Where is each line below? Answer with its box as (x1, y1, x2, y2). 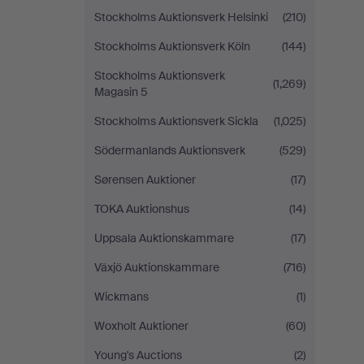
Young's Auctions (94, 348, 182, 362)
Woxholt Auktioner (94, 318, 188, 333)
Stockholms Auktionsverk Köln (94, 39, 250, 54)
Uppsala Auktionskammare (94, 231, 234, 245)
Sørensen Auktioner (94, 172, 196, 187)
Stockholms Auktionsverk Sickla (94, 114, 258, 128)
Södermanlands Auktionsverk (94, 143, 245, 158)
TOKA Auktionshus (94, 201, 189, 216)
